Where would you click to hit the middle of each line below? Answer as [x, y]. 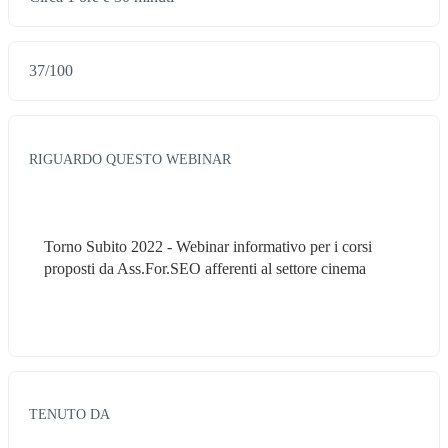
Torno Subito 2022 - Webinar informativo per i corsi [208, 246]
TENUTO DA [69, 414]
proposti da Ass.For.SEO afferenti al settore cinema [205, 268]
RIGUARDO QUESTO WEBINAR [130, 158]
